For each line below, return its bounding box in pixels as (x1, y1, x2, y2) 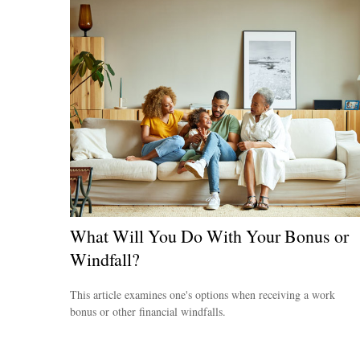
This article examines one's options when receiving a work (70, 286, 335, 302)
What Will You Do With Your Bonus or (70, 223, 349, 247)
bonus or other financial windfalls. (70, 303, 226, 319)
